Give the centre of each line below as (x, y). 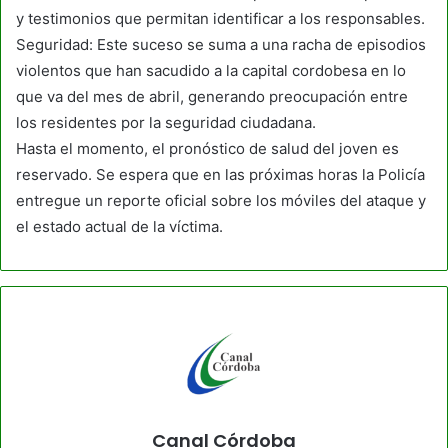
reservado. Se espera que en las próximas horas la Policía (220, 174)
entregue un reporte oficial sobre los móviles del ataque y (221, 200)
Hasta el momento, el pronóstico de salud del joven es (207, 148)
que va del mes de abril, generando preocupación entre (212, 96)
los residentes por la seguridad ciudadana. (166, 122)
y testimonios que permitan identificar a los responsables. (220, 18)
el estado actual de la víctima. (119, 226)
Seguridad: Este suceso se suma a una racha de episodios (221, 44)
